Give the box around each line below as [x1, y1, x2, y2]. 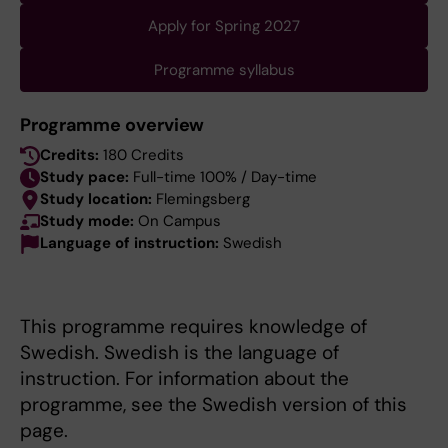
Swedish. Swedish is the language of [20, 340, 339, 366]
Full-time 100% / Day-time [133, 167, 317, 188]
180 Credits [103, 145, 184, 166]
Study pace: [40, 167, 133, 188]
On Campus [138, 211, 221, 232]
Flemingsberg [156, 189, 250, 210]
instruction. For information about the [20, 366, 349, 392]
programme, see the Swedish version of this [20, 392, 407, 418]
